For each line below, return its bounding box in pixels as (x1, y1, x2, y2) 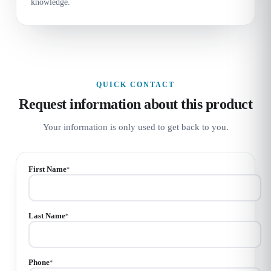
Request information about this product (19, 96, 252, 112)
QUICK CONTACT (96, 80, 175, 89)
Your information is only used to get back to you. (42, 122, 229, 132)
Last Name (28, 211, 65, 220)
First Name (28, 164, 67, 174)
